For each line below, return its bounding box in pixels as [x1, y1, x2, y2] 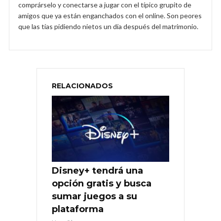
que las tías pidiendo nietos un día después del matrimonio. [18, 22, 198, 31]
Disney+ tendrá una [52, 165, 143, 176]
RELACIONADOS [52, 81, 113, 90]
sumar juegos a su [52, 190, 137, 202]
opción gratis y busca [52, 178, 151, 189]
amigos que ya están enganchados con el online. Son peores [18, 11, 202, 20]
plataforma [52, 203, 104, 215]
